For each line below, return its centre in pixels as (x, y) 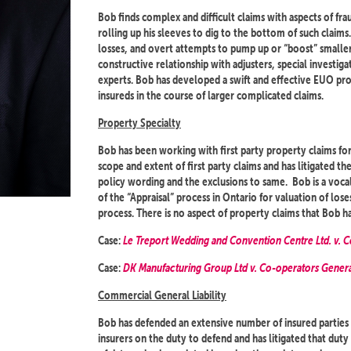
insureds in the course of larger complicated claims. (211, 95)
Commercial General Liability (162, 295)
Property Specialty (139, 123)
